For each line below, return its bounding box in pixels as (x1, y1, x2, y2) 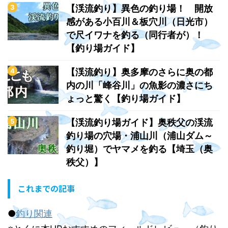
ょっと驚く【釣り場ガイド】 (66, 93, 185, 104)
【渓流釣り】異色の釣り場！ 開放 (66, 3, 213, 14)
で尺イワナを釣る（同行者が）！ (66, 29, 204, 40)
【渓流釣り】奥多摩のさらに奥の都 (66, 66, 213, 77)
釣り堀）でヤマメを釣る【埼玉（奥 (66, 143, 213, 154)
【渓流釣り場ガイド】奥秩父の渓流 (66, 117, 213, 128)
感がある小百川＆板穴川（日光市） (66, 16, 213, 27)
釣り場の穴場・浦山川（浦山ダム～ (66, 130, 213, 141)
